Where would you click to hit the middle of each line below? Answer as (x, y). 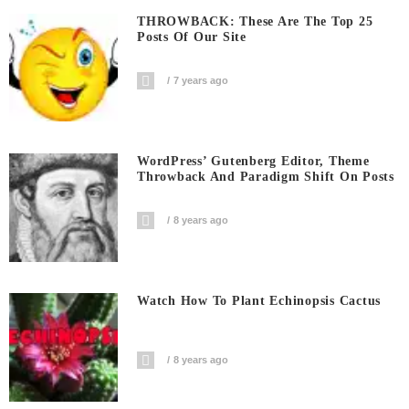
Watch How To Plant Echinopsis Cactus (259, 301)
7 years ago (201, 80)
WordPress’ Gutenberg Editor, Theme (253, 161)
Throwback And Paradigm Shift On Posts (266, 176)
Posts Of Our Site (192, 37)
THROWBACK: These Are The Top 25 (255, 21)
